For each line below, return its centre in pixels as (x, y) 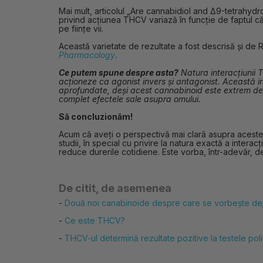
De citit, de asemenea (115, 188)
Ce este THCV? (95, 220)
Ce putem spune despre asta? (119, 73)
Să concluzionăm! (96, 117)
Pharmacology (87, 55)
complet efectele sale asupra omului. (130, 99)
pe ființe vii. (81, 28)
